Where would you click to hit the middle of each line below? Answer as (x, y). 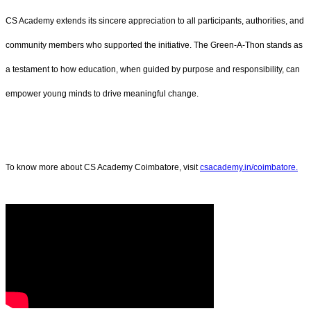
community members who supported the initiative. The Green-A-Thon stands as (154, 45)
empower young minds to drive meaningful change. (102, 93)
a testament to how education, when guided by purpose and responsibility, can (153, 69)
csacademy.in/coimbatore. (249, 168)
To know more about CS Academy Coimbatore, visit (103, 168)
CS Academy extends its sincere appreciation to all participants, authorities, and (155, 20)
